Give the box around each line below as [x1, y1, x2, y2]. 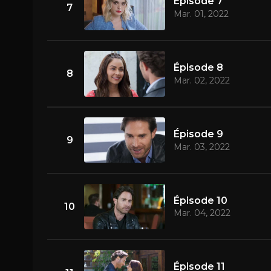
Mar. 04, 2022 [173, 207, 230, 219]
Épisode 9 [173, 128, 223, 140]
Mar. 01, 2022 [173, 8, 229, 20]
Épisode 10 [173, 194, 227, 206]
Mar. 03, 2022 [173, 141, 230, 152]
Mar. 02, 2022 [173, 74, 230, 86]
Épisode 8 [173, 62, 223, 74]
